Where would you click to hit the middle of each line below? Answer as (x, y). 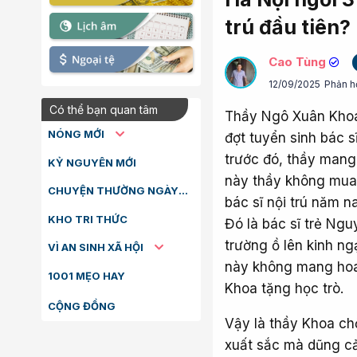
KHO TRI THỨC (88, 220)
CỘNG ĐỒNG (82, 306)
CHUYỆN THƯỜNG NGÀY (183, 191)
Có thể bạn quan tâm (104, 110)
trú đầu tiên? (288, 27)
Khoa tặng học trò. (284, 288)
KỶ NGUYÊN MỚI (92, 163)
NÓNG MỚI (77, 134)
